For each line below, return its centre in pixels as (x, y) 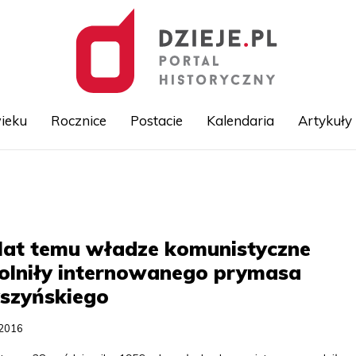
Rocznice (78, 120)
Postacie (156, 120)
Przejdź (197, 176)
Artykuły (325, 120)
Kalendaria (240, 120)
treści (192, 211)
